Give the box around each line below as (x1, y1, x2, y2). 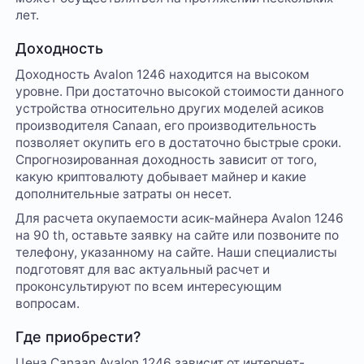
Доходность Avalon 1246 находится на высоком (15, 66, 310, 82)
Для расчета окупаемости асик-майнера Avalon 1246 (15, 210, 344, 227)
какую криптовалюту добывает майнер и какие (15, 168, 307, 184)
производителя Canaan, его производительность (15, 117, 318, 133)
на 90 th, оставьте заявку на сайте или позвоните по (15, 227, 340, 244)
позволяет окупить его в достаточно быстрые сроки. (15, 134, 342, 150)
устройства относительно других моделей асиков (15, 100, 325, 116)
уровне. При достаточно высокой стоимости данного (15, 83, 344, 99)
